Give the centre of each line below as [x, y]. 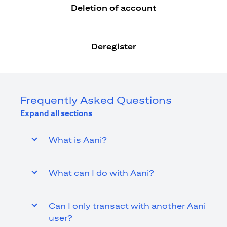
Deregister [113, 46]
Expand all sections [56, 113]
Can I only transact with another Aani [127, 206]
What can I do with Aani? [101, 173]
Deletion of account [113, 8]
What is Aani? [78, 140]
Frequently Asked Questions [96, 100]
